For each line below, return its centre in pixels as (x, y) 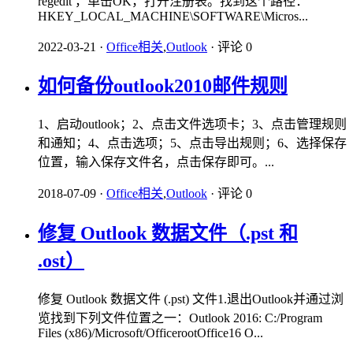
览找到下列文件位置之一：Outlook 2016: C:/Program (180, 318)
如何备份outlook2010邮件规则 (163, 86)
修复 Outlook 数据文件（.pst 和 (168, 234)
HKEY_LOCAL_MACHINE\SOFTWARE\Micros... (173, 16)
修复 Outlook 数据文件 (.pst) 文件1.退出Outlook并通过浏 (191, 299)
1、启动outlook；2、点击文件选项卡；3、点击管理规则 (192, 124)
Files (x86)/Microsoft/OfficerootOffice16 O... (150, 333)
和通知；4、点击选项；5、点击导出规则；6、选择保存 (192, 143)
